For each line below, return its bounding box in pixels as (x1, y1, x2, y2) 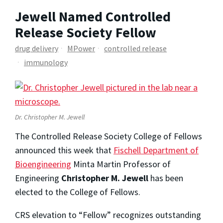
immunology (24, 57, 68, 68)
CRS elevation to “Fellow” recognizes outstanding (15, 209, 201, 221)
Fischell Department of (113, 144, 199, 156)
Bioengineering (15, 158, 71, 170)
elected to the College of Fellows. (15, 186, 142, 198)
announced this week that (15, 144, 113, 156)
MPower (67, 43, 95, 54)
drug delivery (15, 43, 58, 54)
